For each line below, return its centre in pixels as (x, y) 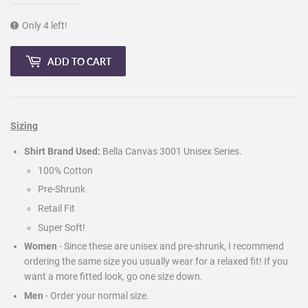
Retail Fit (56, 208)
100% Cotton (65, 170)
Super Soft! (62, 227)
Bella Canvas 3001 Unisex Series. (172, 152)
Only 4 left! (45, 26)
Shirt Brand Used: (63, 152)
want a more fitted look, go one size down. (113, 277)
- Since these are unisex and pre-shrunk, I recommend (172, 246)
